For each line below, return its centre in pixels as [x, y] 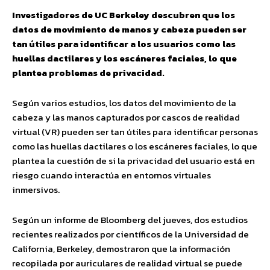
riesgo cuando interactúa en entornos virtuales [111, 175]
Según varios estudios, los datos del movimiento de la [124, 103]
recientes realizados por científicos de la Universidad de [130, 234]
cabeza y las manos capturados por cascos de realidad [126, 117]
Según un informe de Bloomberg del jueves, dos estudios [130, 220]
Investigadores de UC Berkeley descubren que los [124, 15]
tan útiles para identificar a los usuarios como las [124, 44]
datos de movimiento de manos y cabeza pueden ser [129, 29]
